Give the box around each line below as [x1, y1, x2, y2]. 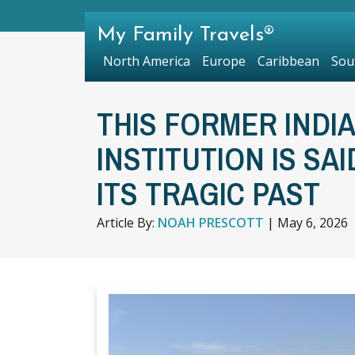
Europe [201, 52, 246, 70]
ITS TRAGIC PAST [97, 173, 320, 215]
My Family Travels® [97, 25, 274, 46]
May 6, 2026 [277, 214, 348, 231]
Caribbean [257, 52, 319, 70]
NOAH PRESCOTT [158, 214, 264, 231]
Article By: [97, 214, 158, 231]
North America [102, 52, 190, 70]
